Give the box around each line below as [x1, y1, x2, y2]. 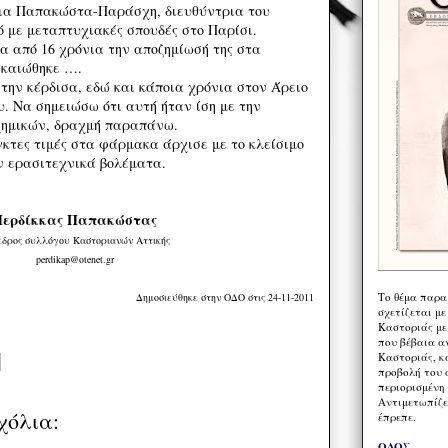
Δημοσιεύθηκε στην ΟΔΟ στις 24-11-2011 [136, 290, 314, 305]
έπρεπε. [378, 408, 416, 424]
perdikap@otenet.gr [35, 252, 114, 267]
